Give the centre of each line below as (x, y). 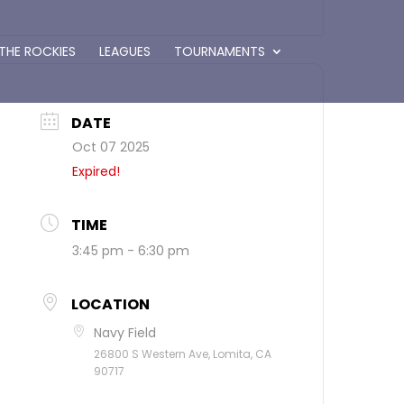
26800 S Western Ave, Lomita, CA (183, 354)
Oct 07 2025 (111, 147)
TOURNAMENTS (219, 51)
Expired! (96, 171)
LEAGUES (124, 51)
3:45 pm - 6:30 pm (131, 251)
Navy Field (125, 333)
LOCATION (111, 304)
